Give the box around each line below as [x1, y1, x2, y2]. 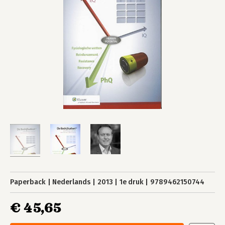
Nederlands [52, 178, 91, 186]
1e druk [119, 178, 144, 186]
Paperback [10, 178, 46, 186]
